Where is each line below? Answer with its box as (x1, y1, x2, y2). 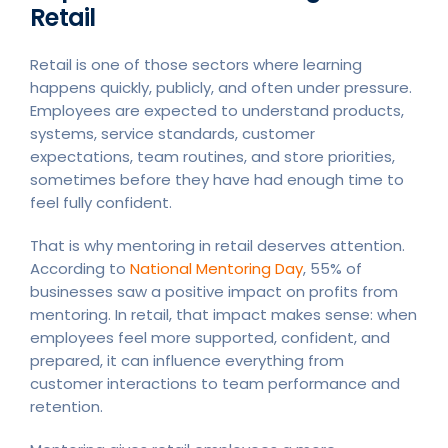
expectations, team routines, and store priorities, (30, 145, 395, 167)
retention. (30, 395, 103, 417)
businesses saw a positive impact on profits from (30, 280, 398, 302)
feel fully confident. (30, 191, 172, 213)
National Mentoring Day (130, 257, 303, 279)
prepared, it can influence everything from (30, 349, 344, 371)
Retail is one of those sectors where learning (30, 53, 362, 75)
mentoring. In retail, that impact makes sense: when (30, 303, 417, 325)
